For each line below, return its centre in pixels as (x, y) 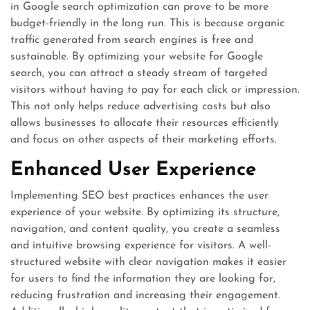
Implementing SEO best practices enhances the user (139, 196)
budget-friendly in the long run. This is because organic (147, 24)
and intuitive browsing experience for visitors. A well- (141, 246)
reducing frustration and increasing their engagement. (145, 295)
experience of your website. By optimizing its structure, (145, 212)
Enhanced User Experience (133, 170)
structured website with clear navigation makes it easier (148, 262)
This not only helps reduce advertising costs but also (140, 107)
